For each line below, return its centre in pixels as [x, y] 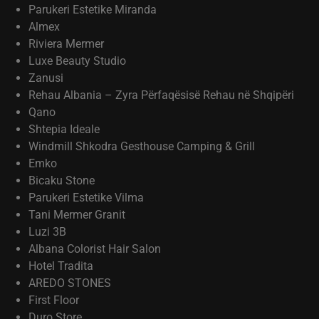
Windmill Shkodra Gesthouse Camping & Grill [142, 146]
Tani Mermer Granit [77, 215]
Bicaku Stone [62, 181]
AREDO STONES [70, 283]
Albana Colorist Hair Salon [96, 249]
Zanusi [46, 78]
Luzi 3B [47, 232]
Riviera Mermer [66, 44]
